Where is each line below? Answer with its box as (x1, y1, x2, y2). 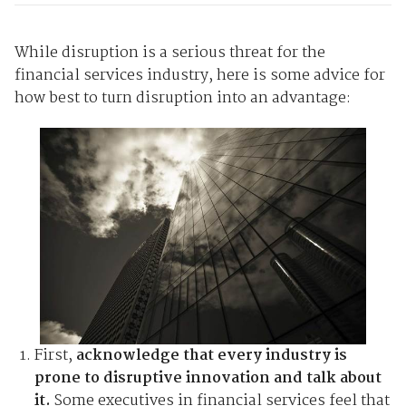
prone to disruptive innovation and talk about (34, 365, 382, 391)
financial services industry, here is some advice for (14, 63, 385, 88)
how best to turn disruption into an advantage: (14, 85, 354, 111)
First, (34, 343, 77, 368)
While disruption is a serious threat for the (14, 40, 325, 65)
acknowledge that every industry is (76, 343, 348, 368)
